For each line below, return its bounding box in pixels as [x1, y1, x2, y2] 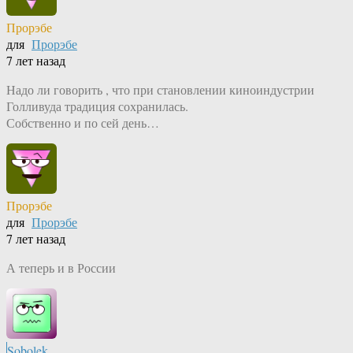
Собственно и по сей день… [6, 114, 159, 132]
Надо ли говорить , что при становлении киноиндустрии [6, 81, 314, 98]
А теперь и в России [6, 259, 116, 277]
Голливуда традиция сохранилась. [6, 98, 188, 115]
